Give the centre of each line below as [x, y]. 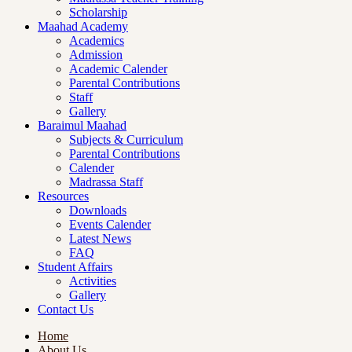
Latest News [100, 238]
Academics [97, 40]
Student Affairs [75, 267]
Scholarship [98, 12]
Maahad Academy [83, 26]
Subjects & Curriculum [126, 139]
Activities [93, 281]
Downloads [98, 210]
